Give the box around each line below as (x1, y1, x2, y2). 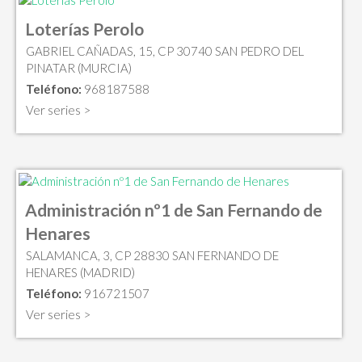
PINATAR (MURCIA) (26, 60, 132, 75)
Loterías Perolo (25, 18, 144, 39)
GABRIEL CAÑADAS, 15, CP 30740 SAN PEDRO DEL (26, 43, 304, 58)
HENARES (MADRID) (26, 265, 135, 280)
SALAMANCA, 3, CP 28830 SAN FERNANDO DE (26, 248, 279, 263)
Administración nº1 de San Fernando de (25, 200, 322, 221)
